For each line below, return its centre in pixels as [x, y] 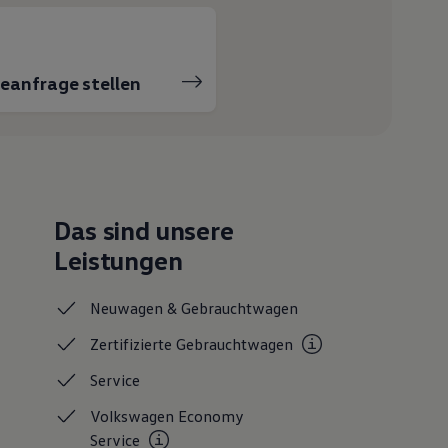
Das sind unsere [144, 231]
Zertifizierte [133, 344]
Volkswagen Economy [167, 416]
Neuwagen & [136, 308]
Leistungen [118, 261]
